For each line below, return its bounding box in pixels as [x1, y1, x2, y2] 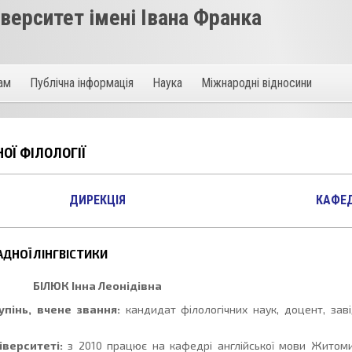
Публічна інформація [30, 75, 134, 90]
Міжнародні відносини [201, 75, 313, 90]
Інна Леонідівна [68, 279, 162, 293]
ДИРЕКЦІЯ [69, 192, 126, 208]
